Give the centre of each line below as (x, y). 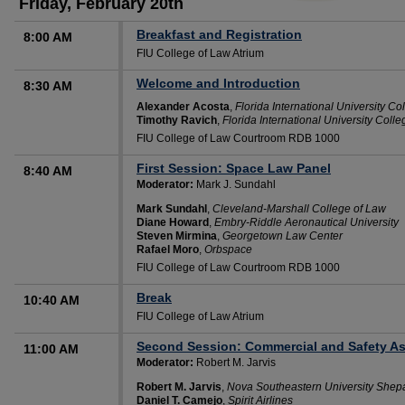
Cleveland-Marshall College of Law (299, 208)
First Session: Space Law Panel (234, 168)
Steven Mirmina (177, 235)
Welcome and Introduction (218, 83)
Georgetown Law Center (283, 235)
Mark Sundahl (172, 208)
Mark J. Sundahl (235, 184)
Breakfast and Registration (219, 34)
